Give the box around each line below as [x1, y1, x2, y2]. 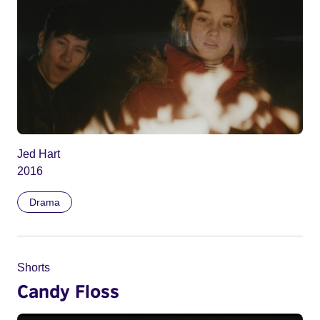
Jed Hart [17, 147, 60, 160]
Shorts [17, 261, 50, 274]
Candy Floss [17, 279, 119, 301]
